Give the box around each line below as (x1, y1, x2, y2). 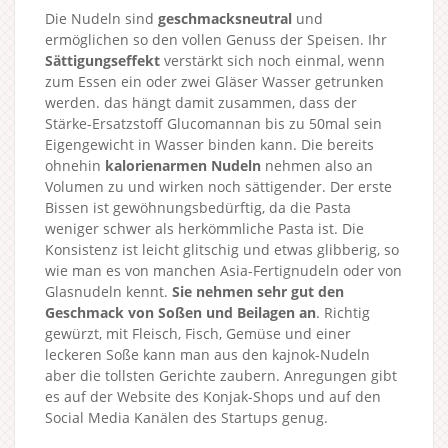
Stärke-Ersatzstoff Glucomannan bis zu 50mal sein (45, 113, 382, 133)
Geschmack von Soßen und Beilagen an (45, 302, 316, 322)
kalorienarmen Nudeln (105, 155, 261, 175)
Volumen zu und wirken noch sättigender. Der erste (45, 176, 392, 196)
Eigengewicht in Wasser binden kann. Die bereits (45, 134, 374, 154)
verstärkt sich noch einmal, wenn (160, 50, 385, 70)
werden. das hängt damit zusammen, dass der (45, 92, 357, 112)
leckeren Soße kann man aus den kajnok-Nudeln (45, 344, 370, 364)
